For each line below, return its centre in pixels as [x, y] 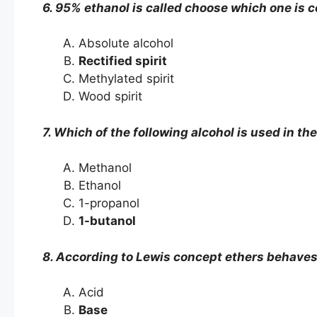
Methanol [105, 168]
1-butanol [107, 221]
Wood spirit [110, 97]
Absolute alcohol [126, 44]
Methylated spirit [126, 79]
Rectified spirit [123, 61]
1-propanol [109, 203]
